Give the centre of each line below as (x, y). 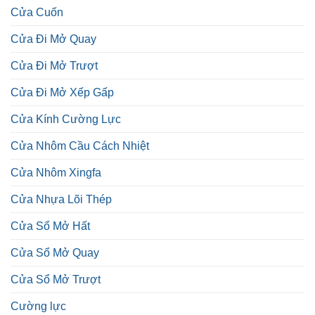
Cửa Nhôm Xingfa (56, 173)
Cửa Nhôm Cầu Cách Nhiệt (80, 146)
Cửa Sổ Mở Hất (50, 226)
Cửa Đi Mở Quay (53, 39)
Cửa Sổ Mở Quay (55, 253)
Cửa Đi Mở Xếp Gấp (62, 93)
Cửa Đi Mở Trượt (54, 66)
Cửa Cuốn (37, 13)
